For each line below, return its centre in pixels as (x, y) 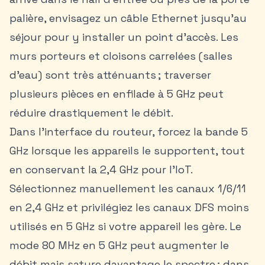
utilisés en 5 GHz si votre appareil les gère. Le (125, 226)
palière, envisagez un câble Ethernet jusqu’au (128, 18)
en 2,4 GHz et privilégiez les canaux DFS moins (129, 207)
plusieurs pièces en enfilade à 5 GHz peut (117, 94)
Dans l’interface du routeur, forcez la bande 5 (129, 132)
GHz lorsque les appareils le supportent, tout (127, 151)
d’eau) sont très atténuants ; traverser (110, 75)
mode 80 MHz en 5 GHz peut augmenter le (119, 245)
